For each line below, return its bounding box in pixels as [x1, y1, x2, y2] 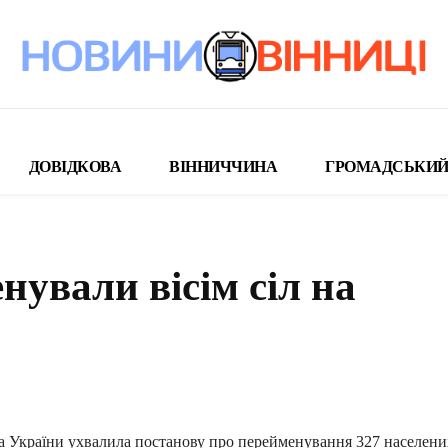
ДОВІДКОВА [28, 158, 121, 176]
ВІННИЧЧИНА [169, 158, 277, 176]
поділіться [207, 372, 267, 388]
